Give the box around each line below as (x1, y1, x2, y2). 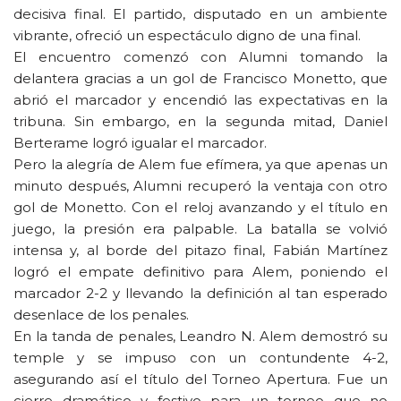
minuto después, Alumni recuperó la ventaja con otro (13, 177, 388, 194)
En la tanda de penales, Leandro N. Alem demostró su (13, 328, 388, 345)
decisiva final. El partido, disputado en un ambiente (13, 5, 388, 22)
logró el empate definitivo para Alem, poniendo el (13, 263, 388, 280)
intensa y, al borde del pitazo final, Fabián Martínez (13, 242, 388, 259)
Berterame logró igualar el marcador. (13, 134, 267, 151)
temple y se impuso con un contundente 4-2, (13, 349, 388, 366)
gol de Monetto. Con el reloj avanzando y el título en (13, 199, 388, 216)
